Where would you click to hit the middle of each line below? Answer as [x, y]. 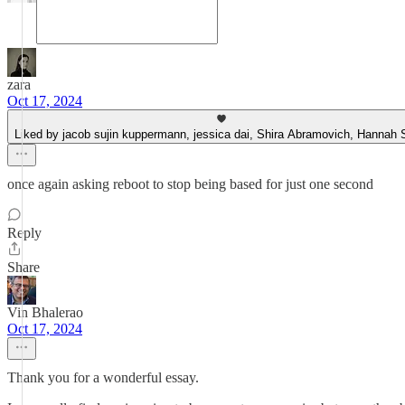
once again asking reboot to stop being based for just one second [190, 184]
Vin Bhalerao [45, 312]
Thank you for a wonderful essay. [103, 377]
